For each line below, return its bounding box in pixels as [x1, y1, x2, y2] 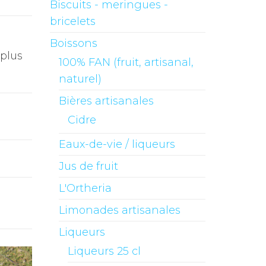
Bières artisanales [58, 94, 154, 107]
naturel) [58, 72, 102, 85]
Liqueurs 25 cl [67, 245, 141, 258]
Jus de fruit [58, 160, 118, 173]
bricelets [49, 15, 96, 28]
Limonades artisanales [58, 204, 180, 217]
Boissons [49, 37, 97, 50]
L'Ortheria [58, 182, 112, 195]
